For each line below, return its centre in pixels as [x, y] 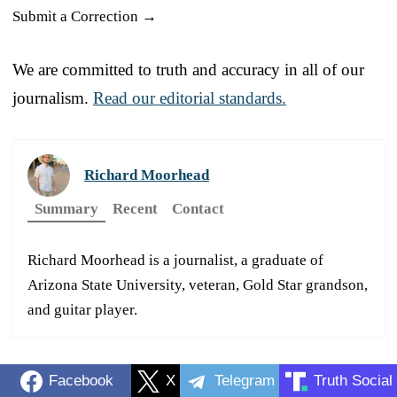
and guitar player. [82, 309]
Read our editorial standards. [190, 97]
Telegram [245, 381]
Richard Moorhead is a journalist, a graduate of [175, 260]
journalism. [53, 97]
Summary [66, 208]
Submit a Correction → [85, 16]
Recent [135, 208]
